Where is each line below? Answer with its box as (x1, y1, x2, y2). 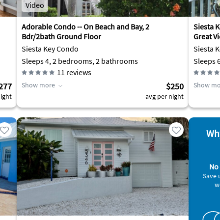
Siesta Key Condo (22, 44, 79, 54)
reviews (65, 67, 91, 77)
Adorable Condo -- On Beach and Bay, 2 (22, 22, 149, 31)
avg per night (145, 92, 184, 101)
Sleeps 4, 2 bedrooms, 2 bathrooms (22, 56, 138, 66)
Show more (22, 81, 55, 89)
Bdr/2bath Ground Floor (22, 31, 101, 41)
